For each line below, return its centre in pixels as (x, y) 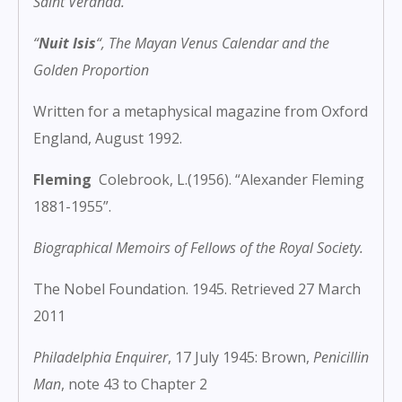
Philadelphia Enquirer (100, 358)
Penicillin (341, 358)
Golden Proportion (91, 70)
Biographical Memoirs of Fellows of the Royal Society (197, 248)
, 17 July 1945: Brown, (240, 358)
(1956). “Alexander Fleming (276, 180)
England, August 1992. (108, 139)
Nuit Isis (67, 44)
